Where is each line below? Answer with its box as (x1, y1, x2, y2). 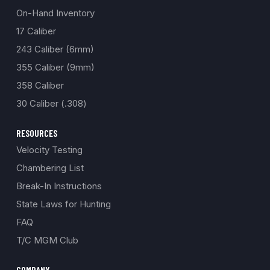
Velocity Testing (16, 144, 83, 156)
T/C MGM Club (16, 234, 78, 246)
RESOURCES (16, 127, 57, 139)
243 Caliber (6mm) (16, 43, 94, 55)
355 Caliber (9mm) (16, 61, 95, 74)
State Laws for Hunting (16, 198, 111, 210)
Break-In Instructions (16, 180, 102, 192)
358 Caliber (16, 80, 64, 92)
